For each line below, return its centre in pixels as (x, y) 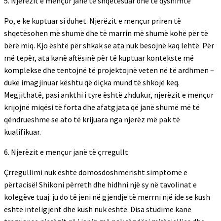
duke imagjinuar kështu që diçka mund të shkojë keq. (92, 82)
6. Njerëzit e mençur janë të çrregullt (66, 152)
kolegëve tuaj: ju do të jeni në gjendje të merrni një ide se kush (107, 197)
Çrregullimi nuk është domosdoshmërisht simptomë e (96, 172)
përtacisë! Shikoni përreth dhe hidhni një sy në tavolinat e (100, 184)
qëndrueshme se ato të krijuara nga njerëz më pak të (92, 119)
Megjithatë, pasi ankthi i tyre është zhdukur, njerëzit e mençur (109, 95)
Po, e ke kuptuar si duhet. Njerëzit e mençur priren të (92, 21)
